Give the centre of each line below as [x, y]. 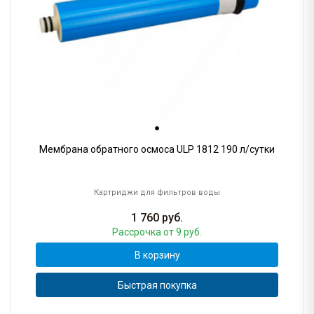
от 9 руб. [183, 232]
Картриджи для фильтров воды [157, 193]
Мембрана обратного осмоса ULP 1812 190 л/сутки [157, 150]
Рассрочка [138, 232]
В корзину [157, 255]
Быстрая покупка [157, 285]
